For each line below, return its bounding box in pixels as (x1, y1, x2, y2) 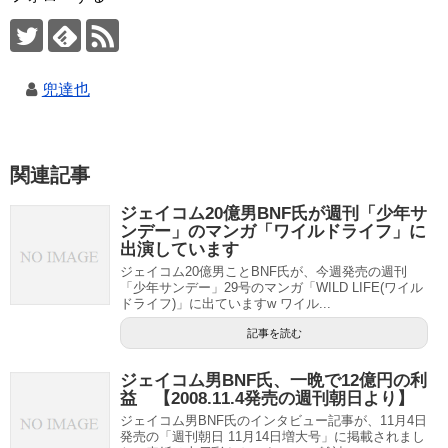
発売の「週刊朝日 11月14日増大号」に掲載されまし (120, 429, 425, 445)
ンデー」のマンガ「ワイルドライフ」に (120, 222, 426, 242)
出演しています (120, 240, 239, 260)
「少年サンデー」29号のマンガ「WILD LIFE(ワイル (120, 280, 423, 296)
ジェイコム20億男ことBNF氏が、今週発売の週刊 (120, 264, 407, 280)
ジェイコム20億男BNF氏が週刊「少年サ (120, 204, 427, 224)
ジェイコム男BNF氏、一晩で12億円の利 (120, 371, 427, 391)
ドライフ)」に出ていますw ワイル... (120, 296, 331, 312)
